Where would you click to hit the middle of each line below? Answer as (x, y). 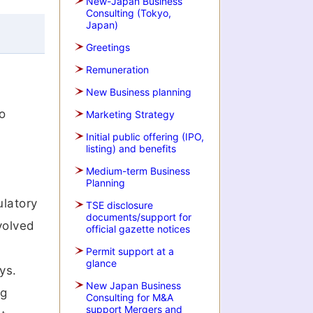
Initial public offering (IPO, (145, 137)
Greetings (108, 47)
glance (101, 263)
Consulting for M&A (130, 297)
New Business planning (139, 92)
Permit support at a (130, 251)
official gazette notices (138, 229)
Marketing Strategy (130, 114)
